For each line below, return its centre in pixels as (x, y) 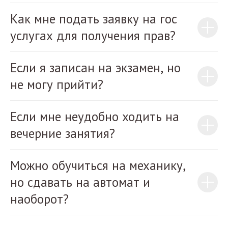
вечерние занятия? (63, 133)
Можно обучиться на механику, (98, 165)
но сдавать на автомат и (80, 182)
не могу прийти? (57, 84)
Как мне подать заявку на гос (94, 19)
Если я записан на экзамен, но (95, 68)
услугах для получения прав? (93, 36)
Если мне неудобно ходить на (95, 117)
